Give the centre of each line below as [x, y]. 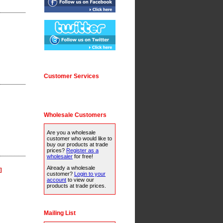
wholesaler [60, 156]
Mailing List [60, 213]
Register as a [82, 150]
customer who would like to [79, 138]
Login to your [90, 174]
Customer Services [71, 76]
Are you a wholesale [71, 132]
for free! [83, 156]
